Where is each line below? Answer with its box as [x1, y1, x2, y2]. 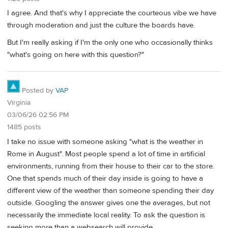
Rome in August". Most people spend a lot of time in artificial [7, 149, 205, 159]
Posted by [20, 86, 55, 96]
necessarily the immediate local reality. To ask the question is [7, 210, 205, 220]
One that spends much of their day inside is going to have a [7, 174, 203, 184]
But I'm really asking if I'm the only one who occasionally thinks [7, 37, 213, 47]
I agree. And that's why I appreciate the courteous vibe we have [7, 8, 216, 18]
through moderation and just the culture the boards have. [7, 20, 195, 31]
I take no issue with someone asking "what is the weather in [7, 137, 203, 147]
